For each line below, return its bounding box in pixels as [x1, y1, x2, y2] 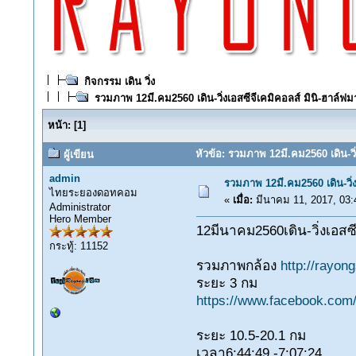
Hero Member [48, 213, 111, 225]
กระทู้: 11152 [48, 240, 108, 252]
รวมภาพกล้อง [195, 257, 281, 273]
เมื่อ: [232, 194, 253, 206]
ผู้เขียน [60, 149, 94, 161]
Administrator [48, 201, 110, 213]
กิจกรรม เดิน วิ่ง [83, 75, 155, 87]
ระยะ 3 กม [195, 275, 257, 291]
